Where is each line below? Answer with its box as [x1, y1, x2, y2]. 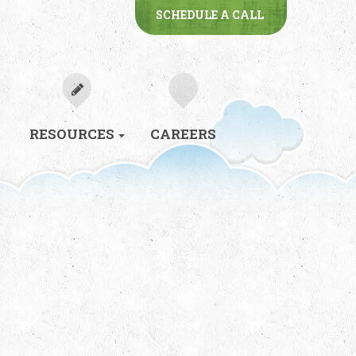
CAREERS [150, 125, 216, 143]
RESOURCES [29, 125, 114, 143]
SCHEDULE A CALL [156, 7, 264, 22]
